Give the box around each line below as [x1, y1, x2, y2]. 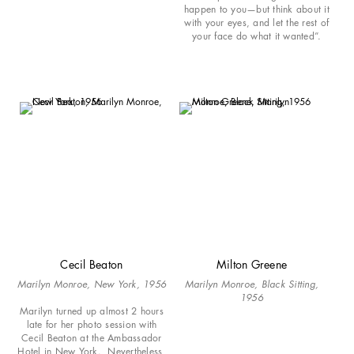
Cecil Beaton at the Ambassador [21, 330, 162, 345]
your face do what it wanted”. [192, 28, 322, 43]
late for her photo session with [26, 317, 157, 331]
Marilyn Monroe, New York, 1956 [17, 277, 167, 291]
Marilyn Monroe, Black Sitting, [184, 277, 319, 291]
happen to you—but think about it [183, 2, 330, 16]
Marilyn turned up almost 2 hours [19, 303, 164, 318]
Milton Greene [216, 256, 288, 272]
